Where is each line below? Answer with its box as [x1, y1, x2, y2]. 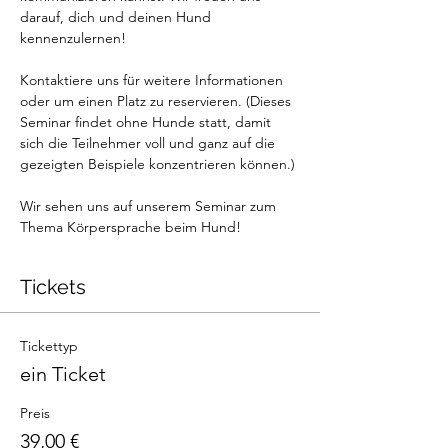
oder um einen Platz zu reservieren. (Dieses [20, 91, 295, 110]
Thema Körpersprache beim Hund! [20, 217, 241, 236]
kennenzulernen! [20, 28, 126, 47]
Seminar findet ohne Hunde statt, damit [20, 112, 275, 131]
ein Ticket [20, 361, 106, 386]
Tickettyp [20, 336, 78, 355]
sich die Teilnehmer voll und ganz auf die [20, 133, 279, 152]
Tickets [20, 274, 86, 299]
